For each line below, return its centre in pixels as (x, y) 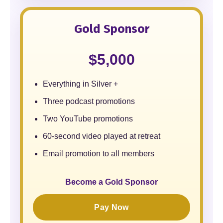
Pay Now (111, 207)
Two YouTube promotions (88, 119)
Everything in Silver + (80, 84)
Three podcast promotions (89, 101)
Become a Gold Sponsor (111, 182)
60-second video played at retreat (102, 136)
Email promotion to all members (99, 154)
